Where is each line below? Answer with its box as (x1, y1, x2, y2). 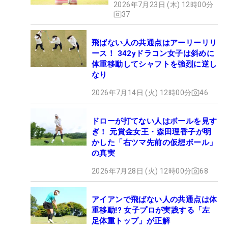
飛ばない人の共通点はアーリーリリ (92, 38, 217, 47)
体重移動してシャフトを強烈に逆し (92, 59, 217, 69)
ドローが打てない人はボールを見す (92, 116, 217, 126)
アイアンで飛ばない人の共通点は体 (92, 194, 217, 204)
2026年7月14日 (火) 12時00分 (92, 88, 192, 97)
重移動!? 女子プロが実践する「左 (92, 205, 210, 215)
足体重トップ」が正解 (92, 216, 170, 225)
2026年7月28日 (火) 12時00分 (92, 166, 192, 175)
